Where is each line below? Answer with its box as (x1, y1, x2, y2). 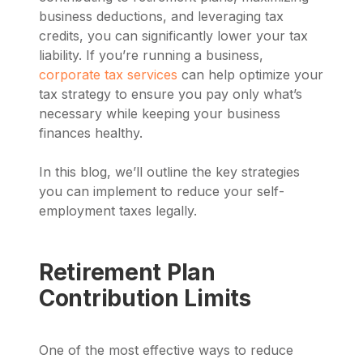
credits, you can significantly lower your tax (39, 28, 308, 44)
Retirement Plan (39, 258, 216, 286)
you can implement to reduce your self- (39, 183, 284, 199)
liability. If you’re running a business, (39, 47, 263, 63)
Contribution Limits (39, 284, 251, 312)
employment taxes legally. (39, 203, 197, 219)
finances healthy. (39, 125, 143, 141)
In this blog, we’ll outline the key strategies (39, 164, 300, 180)
